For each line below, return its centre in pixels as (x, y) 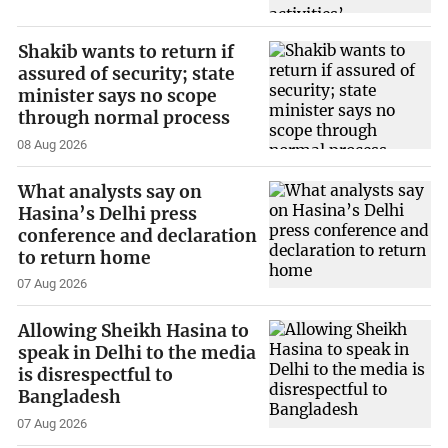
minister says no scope (118, 95)
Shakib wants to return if (126, 51)
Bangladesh (70, 397)
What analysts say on (110, 191)
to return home (85, 257)
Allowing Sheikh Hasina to (134, 331)
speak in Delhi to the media (137, 353)
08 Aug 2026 (52, 144)
